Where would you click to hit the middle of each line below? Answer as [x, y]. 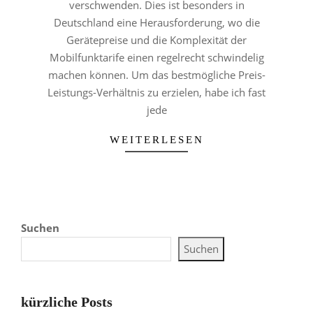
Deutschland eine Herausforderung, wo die [156, 22]
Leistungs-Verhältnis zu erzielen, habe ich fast [156, 92]
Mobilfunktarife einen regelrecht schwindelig [156, 57]
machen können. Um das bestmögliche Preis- [156, 74]
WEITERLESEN [156, 139]
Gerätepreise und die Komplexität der [156, 39]
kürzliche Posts [67, 301]
